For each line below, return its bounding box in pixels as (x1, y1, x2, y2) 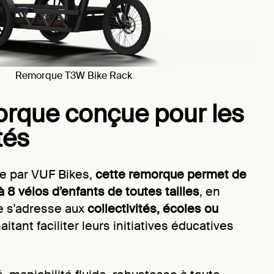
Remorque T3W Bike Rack (15, 69, 132, 82)
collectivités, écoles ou (87, 201, 218, 217)
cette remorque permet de (95, 166, 246, 182)
